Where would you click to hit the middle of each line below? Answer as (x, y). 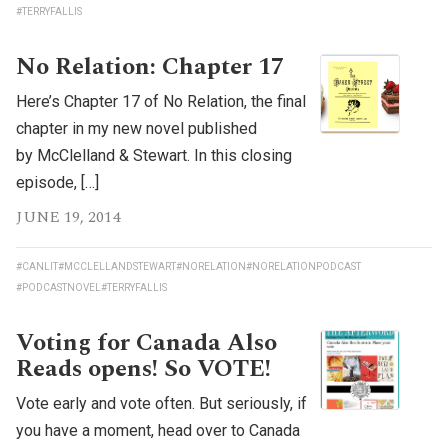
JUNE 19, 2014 (68, 217)
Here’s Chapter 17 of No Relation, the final (161, 102)
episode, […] (57, 183)
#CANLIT (37, 267)
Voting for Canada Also (146, 343)
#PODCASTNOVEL (58, 288)
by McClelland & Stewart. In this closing (154, 156)
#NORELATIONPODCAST (303, 267)
